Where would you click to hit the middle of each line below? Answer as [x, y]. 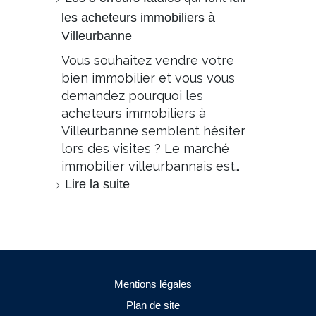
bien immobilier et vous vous [148, 78]
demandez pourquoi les [132, 96]
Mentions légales [153, 284]
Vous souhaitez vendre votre [148, 61]
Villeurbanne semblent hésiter [153, 131]
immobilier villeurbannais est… [151, 166]
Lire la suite [97, 184]
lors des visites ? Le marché [145, 149]
